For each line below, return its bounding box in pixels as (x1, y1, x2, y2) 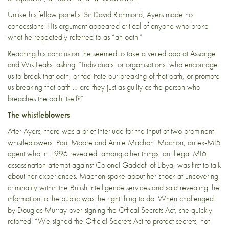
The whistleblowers (8, 109, 70, 120)
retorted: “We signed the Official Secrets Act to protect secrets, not (8, 215, 210, 226)
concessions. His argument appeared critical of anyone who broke (8, 20, 209, 31)
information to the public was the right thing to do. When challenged (8, 193, 214, 204)
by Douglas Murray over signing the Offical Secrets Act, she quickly (8, 204, 212, 215)
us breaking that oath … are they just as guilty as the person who (8, 81, 200, 93)
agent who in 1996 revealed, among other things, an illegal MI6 (8, 148, 207, 159)
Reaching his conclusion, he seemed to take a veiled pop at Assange (8, 48, 216, 59)
